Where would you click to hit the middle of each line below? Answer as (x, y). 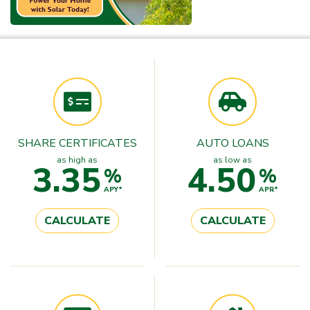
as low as (232, 159)
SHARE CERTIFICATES (77, 143)
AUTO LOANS (232, 143)
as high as (77, 159)
